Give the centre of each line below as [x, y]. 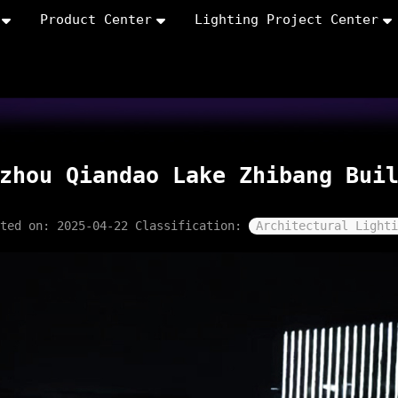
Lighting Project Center [287, 20]
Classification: [192, 226]
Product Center [96, 20]
